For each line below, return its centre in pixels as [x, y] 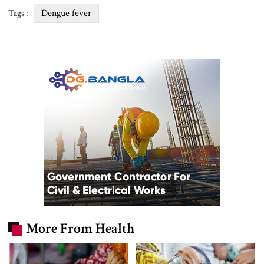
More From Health [80, 229]
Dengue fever [66, 14]
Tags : [18, 14]
